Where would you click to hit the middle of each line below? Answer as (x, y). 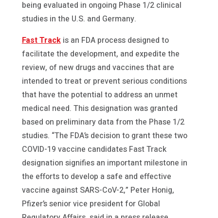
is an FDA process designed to (115, 40)
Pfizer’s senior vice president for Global (91, 204)
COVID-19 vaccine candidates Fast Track (94, 149)
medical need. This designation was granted (100, 108)
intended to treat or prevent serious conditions (104, 81)
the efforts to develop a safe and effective (96, 176)
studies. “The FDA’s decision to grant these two (104, 136)
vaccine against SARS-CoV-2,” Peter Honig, (98, 190)
